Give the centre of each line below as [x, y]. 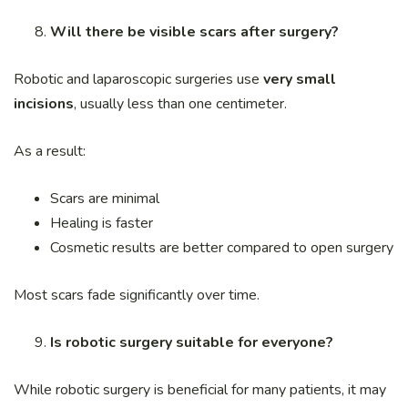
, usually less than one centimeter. [180, 103]
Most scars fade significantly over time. [137, 295]
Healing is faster [102, 223]
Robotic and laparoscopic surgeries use [138, 79]
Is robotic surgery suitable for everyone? [192, 342]
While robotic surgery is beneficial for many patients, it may [200, 389]
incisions [44, 103]
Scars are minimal [105, 198]
